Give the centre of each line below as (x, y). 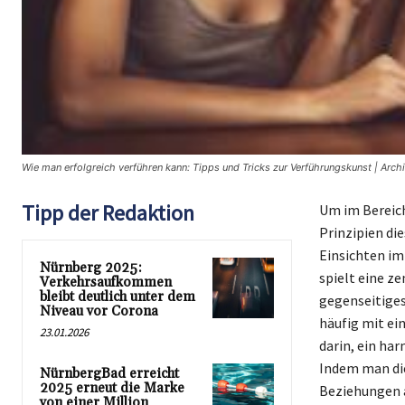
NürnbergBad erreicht (109, 373)
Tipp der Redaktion (108, 212)
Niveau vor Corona (99, 311)
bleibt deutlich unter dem (118, 297)
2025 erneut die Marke (112, 388)
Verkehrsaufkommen (106, 282)
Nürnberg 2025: (91, 268)
